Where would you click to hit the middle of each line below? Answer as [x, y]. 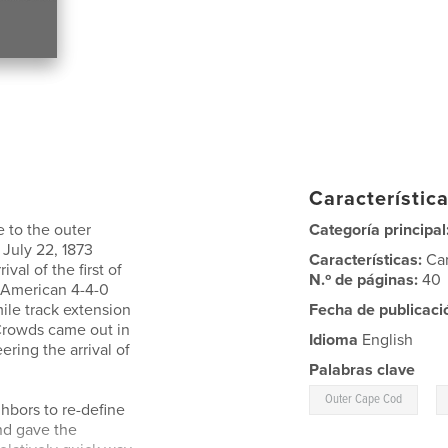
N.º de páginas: [366, 279]
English [386, 339]
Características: [368, 259]
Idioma [334, 339]
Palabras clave [362, 369]
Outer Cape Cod [364, 399]
